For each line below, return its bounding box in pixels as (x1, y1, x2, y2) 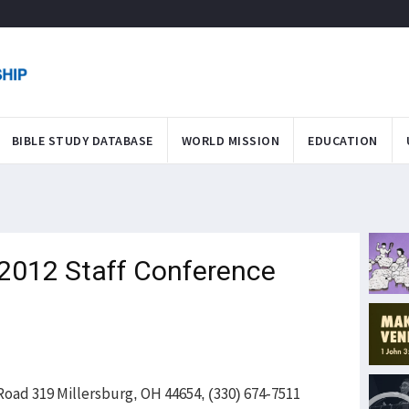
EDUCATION (308, 131, 378, 149)
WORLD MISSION (181, 131, 279, 149)
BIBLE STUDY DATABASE (11, 131, 153, 149)
